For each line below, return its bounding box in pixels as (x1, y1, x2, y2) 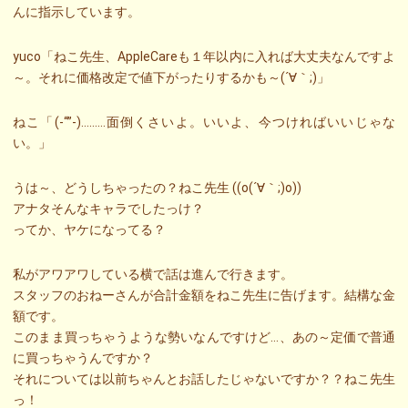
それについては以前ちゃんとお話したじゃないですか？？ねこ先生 (13, 371, 395, 386)
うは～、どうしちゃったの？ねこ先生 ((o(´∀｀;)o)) (13, 179, 301, 195)
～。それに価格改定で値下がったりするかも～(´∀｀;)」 (13, 69, 330, 85)
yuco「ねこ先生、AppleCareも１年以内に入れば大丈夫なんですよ (13, 48, 395, 64)
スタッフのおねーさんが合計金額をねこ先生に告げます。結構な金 (13, 287, 395, 302)
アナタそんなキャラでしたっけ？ (13, 200, 204, 216)
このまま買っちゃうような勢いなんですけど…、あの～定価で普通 (13, 329, 395, 344)
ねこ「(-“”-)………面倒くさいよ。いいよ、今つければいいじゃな (13, 114, 395, 129)
